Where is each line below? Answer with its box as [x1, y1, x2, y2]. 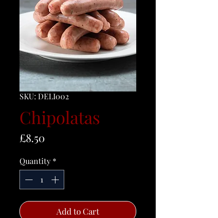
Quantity [19, 156, 51, 166]
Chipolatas [19, 106, 100, 128]
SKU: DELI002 [19, 91, 69, 101]
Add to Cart [56, 206, 99, 217]
